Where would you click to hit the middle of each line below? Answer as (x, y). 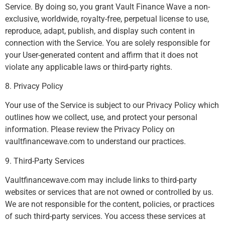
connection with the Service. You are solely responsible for (107, 43)
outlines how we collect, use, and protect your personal (101, 118)
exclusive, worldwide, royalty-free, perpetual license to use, (107, 19)
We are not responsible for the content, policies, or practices (110, 204)
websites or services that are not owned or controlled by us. (109, 192)
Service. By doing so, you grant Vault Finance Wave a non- (107, 7)
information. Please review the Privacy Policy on (90, 130)
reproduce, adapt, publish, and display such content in (100, 31)
